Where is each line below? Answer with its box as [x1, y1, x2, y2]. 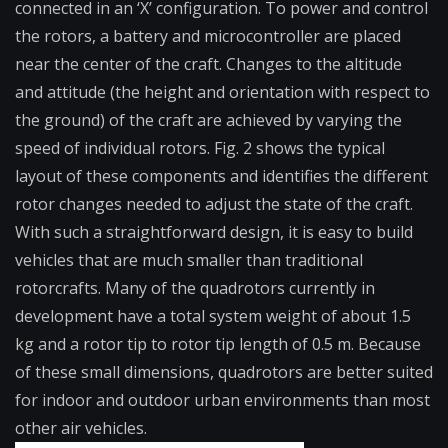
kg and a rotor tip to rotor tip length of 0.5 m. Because [15, 333, 421, 356]
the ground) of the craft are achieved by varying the [15, 109, 402, 132]
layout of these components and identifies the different [15, 165, 428, 188]
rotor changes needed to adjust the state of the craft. [15, 193, 413, 216]
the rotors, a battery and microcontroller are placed [15, 25, 401, 48]
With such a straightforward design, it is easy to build [15, 221, 413, 244]
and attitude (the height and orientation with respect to [15, 81, 430, 104]
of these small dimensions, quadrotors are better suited [15, 361, 433, 384]
